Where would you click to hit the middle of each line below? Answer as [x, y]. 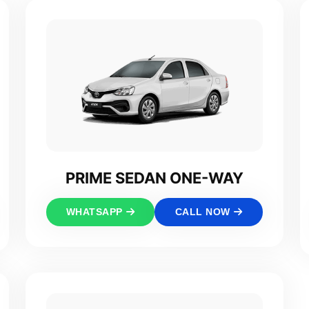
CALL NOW [202, 211]
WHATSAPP [94, 211]
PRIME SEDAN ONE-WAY [154, 178]
